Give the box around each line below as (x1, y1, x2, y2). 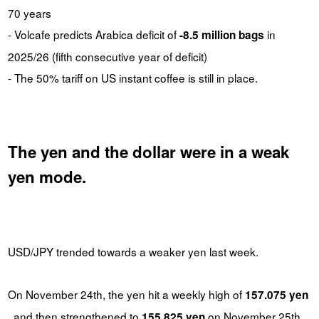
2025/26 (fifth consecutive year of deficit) (7, 48, 207, 64)
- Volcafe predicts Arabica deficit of (7, 26, 179, 42)
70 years (7, 4, 51, 21)
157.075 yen (244, 286, 308, 303)
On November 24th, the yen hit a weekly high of (7, 286, 245, 302)
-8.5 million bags (179, 26, 264, 43)
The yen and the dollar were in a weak (7, 140, 289, 163)
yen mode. (7, 164, 86, 188)
